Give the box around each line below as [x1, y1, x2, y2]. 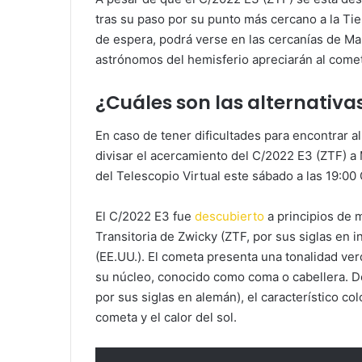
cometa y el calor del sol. [95, 309, 237, 325]
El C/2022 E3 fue [95, 208, 195, 224]
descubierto [195, 208, 264, 224]
